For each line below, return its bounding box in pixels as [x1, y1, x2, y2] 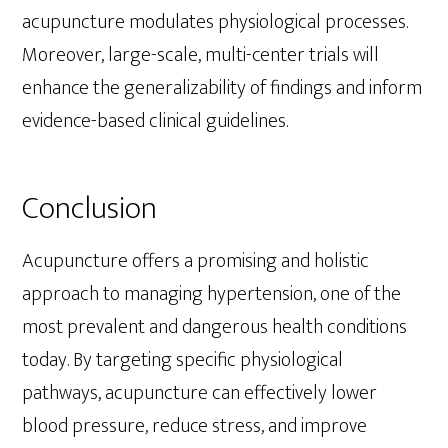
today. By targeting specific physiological [22, 343, 344, 378]
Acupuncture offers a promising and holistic [22, 244, 370, 279]
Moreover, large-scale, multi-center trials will [22, 37, 380, 72]
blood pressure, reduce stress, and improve [22, 409, 368, 444]
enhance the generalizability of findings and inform [22, 70, 423, 105]
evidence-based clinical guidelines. [22, 103, 289, 138]
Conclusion [22, 182, 158, 236]
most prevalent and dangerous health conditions [22, 310, 408, 345]
